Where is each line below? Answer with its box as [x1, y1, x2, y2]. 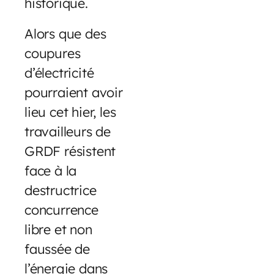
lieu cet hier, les [24, 103, 116, 120]
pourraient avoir [24, 84, 123, 101]
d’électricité [24, 64, 94, 81]
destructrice [24, 182, 97, 199]
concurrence [24, 201, 98, 218]
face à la [24, 162, 77, 179]
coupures [24, 45, 81, 62]
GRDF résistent [24, 143, 116, 160]
